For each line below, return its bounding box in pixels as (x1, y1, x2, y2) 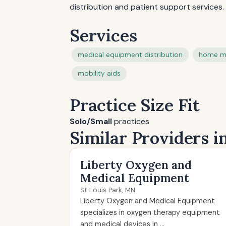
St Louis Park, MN (80, 186, 135, 194)
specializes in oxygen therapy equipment (80, 208, 220, 217)
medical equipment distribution (78, 50, 183, 59)
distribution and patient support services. (70, 2, 224, 12)
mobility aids (78, 69, 121, 78)
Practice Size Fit (70, 94, 200, 116)
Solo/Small (70, 116, 112, 127)
